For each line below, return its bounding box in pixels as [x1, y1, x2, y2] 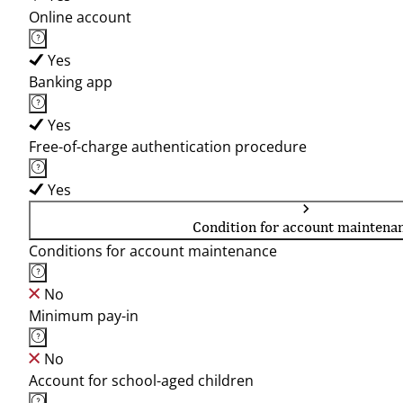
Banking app [29, 72, 112, 92]
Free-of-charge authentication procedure [29, 137, 307, 157]
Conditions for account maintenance [29, 241, 277, 261]
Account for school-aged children [29, 371, 254, 390]
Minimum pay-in [29, 306, 139, 326]
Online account [29, 7, 131, 27]
